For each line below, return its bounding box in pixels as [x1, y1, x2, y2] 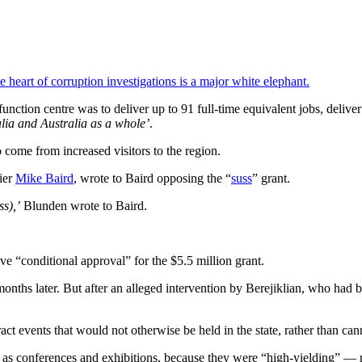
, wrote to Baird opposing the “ [74, 170, 231, 185]
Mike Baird [15, 170, 74, 185]
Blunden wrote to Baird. [20, 198, 147, 213]
